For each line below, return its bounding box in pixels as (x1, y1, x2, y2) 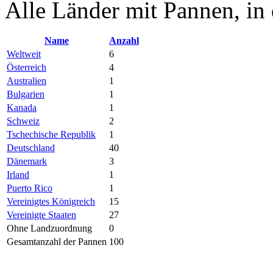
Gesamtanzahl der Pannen (7, 236, 107, 247)
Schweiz (7, 115, 40, 126)
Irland (7, 169, 29, 180)
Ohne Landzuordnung (7, 222, 92, 233)
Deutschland (7, 142, 55, 153)
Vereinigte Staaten (7, 209, 76, 220)
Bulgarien (7, 88, 44, 99)
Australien (7, 75, 46, 86)
